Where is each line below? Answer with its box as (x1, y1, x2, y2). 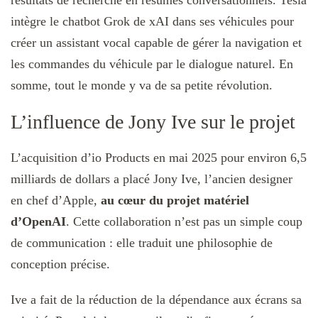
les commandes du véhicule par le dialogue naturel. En (11, 57, 293, 72)
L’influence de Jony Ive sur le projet (11, 111, 295, 133)
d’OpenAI (11, 214, 66, 229)
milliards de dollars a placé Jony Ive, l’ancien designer (11, 171, 292, 186)
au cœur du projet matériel (101, 192, 249, 207)
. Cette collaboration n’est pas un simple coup (66, 214, 302, 229)
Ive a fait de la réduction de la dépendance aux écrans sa (11, 292, 302, 307)
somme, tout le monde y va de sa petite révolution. (11, 78, 273, 93)
